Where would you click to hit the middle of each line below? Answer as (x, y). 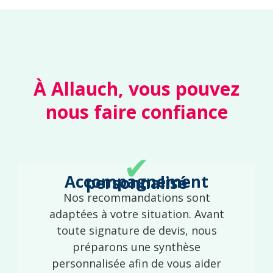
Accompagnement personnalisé (136, 183)
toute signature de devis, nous (136, 230)
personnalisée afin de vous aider (136, 263)
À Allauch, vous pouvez (136, 88)
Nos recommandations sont (136, 197)
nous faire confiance (136, 112)
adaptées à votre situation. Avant (136, 214)
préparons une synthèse (136, 246)
